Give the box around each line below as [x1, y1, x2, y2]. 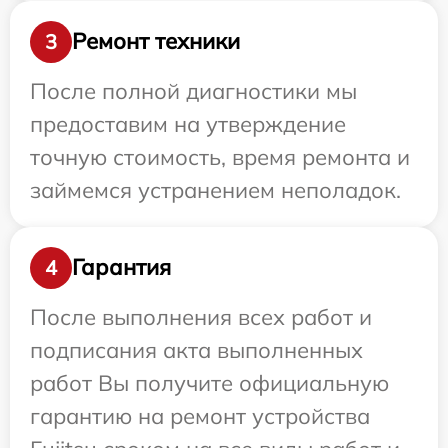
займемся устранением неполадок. [30, 175, 401, 204]
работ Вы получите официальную [30, 368, 389, 397]
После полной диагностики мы [30, 76, 357, 105]
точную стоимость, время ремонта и [30, 142, 410, 171]
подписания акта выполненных [30, 335, 363, 364]
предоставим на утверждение [30, 109, 346, 138]
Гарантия [72, 253, 171, 282]
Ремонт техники [72, 27, 240, 56]
